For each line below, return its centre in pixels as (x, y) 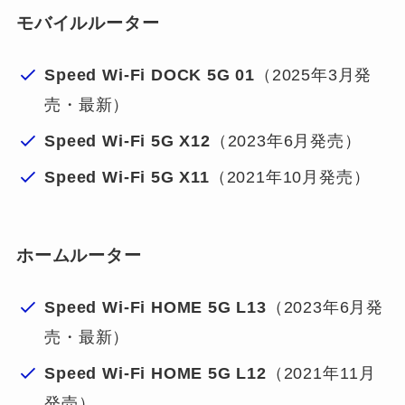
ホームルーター (79, 255)
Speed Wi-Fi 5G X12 (127, 141)
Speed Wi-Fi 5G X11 (127, 178)
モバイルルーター (88, 23)
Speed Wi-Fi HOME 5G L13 (155, 308)
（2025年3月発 (314, 75)
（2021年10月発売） (290, 178)
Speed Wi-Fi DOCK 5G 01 (150, 75)
